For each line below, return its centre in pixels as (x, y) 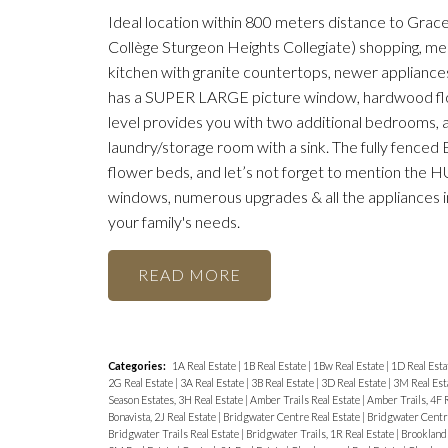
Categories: (136, 365)
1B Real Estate (275, 365)
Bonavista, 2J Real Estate (162, 416)
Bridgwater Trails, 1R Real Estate (320, 433)
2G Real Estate (141, 382)
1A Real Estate (204, 365)
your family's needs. (173, 222)
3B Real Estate (283, 382)
